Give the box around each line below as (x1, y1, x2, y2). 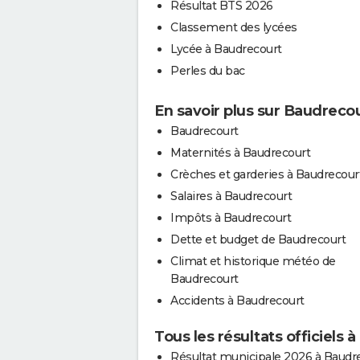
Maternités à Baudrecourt (170, 145, 310, 160)
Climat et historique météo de (170, 253, 336, 268)
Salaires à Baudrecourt (170, 188, 292, 203)
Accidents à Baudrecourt (170, 292, 305, 308)
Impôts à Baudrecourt (170, 210, 291, 225)
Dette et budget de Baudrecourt (170, 231, 346, 247)
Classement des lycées (170, 19, 297, 35)
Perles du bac (170, 63, 245, 78)
